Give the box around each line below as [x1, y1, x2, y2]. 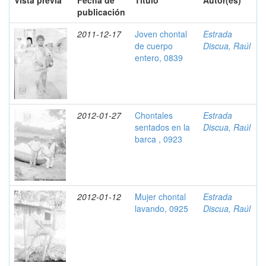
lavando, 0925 [135, 202, 188, 214]
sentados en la [135, 121, 190, 133]
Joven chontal [135, 28, 187, 40]
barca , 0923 [135, 133, 182, 145]
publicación [77, 6, 125, 18]
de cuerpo [135, 40, 173, 52]
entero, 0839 [135, 52, 183, 64]
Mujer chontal [135, 191, 186, 202]
